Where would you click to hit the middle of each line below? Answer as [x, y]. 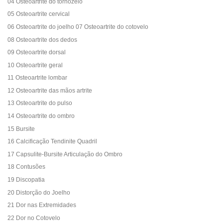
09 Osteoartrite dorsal [37, 53]
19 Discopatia [26, 180]
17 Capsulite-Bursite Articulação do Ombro [65, 154]
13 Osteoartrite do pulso [40, 103]
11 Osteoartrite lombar [37, 78]
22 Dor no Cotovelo [34, 218]
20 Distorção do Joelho [39, 192]
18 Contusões [26, 167]
